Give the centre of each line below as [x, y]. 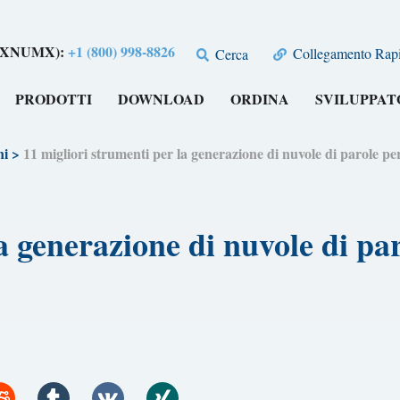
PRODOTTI [54, 99]
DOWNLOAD [162, 99]
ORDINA [260, 99]
